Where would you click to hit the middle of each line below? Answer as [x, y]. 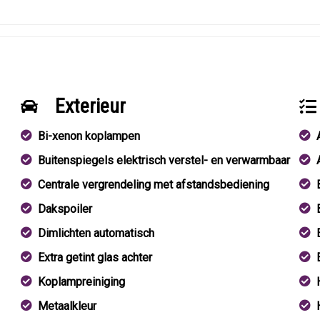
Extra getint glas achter [95, 257]
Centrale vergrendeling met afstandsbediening [154, 185]
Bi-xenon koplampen [89, 136]
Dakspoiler [65, 209]
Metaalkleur [67, 306]
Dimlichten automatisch [96, 233]
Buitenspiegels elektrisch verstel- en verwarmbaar [164, 160]
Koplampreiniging [82, 282]
